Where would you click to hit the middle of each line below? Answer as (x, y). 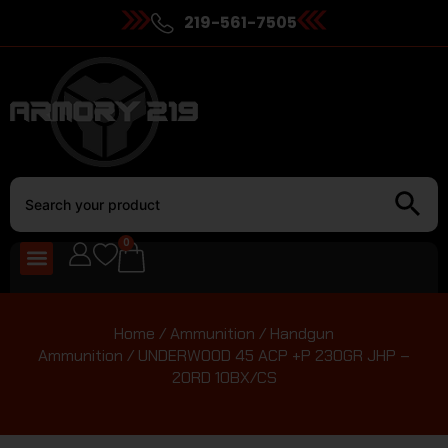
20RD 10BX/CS (224, 377)
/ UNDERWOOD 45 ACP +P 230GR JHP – (266, 355)
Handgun (302, 333)
